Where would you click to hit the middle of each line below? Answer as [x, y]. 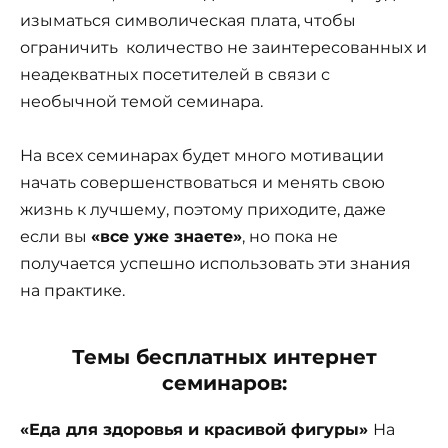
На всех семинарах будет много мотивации [202, 156]
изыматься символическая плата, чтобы [188, 21]
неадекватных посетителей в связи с [175, 75]
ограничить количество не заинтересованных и [223, 48]
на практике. [72, 291]
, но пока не [290, 237]
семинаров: [224, 383]
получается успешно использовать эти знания [215, 264]
